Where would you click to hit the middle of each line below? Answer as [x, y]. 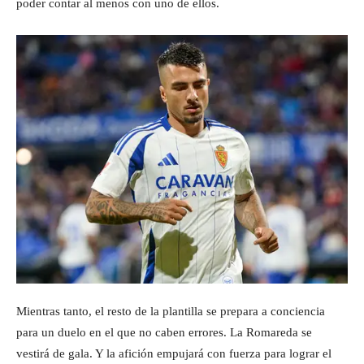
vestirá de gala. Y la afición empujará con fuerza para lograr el [174, 353]
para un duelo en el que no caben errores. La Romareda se [164, 332]
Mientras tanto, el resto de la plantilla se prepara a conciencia [171, 311]
